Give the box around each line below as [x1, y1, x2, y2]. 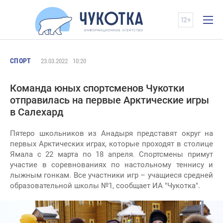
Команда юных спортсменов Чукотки [10, 82, 184, 94]
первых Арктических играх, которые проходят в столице [10, 139, 213, 148]
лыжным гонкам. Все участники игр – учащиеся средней [10, 171, 213, 180]
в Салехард [10, 106, 63, 118]
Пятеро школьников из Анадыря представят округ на [10, 129, 213, 138]
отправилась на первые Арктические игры [10, 94, 209, 106]
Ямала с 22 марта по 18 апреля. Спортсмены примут [10, 150, 213, 159]
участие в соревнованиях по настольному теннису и [10, 160, 213, 169]
